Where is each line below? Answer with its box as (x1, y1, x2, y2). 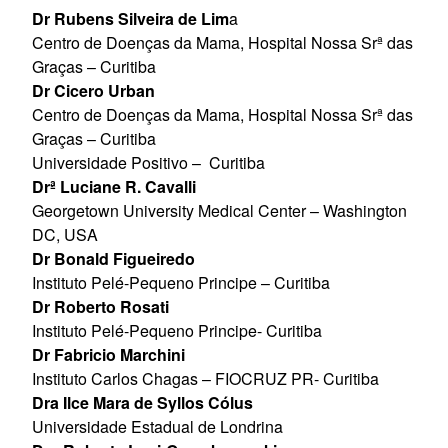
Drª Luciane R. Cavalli (32, 175, 197, 199)
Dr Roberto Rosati (32, 295, 170, 319)
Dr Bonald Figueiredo (32, 247, 200, 271)
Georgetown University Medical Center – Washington (32, 199, 408, 223)
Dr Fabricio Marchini (32, 343, 186, 367)
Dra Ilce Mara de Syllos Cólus (32, 391, 254, 415)
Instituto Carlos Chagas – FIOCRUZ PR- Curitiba (32, 367, 380, 391)
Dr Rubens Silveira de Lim (32, 7, 230, 31)
